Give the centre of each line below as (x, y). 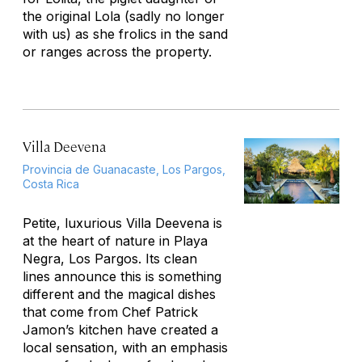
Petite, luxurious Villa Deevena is (122, 223)
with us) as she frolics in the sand (125, 34)
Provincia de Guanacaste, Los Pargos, (124, 169)
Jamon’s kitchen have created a (120, 330)
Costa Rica (51, 184)
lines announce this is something (122, 276)
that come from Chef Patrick (110, 312)
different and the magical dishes (119, 294)
